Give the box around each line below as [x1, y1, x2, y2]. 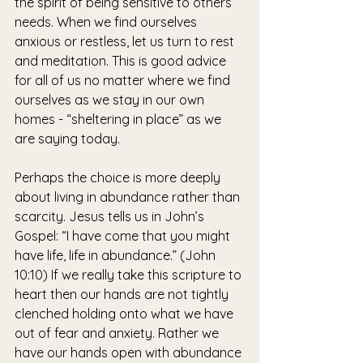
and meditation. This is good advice [15, 53, 229, 69]
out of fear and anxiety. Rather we [15, 325, 222, 341]
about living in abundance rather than [15, 189, 243, 205]
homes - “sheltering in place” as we [15, 111, 224, 127]
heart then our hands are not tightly [15, 286, 232, 302]
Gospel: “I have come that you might [15, 228, 233, 244]
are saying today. [15, 130, 120, 147]
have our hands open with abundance [15, 344, 245, 361]
